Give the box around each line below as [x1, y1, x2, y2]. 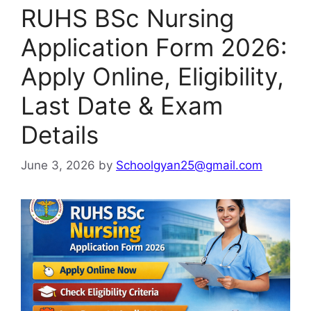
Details [21, 119, 99, 149]
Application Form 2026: [21, 32, 287, 62]
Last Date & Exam [21, 90, 223, 120]
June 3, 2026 [21, 158, 95, 173]
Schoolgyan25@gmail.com [116, 158, 262, 173]
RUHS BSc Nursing [21, 3, 234, 33]
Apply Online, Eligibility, [21, 61, 284, 91]
